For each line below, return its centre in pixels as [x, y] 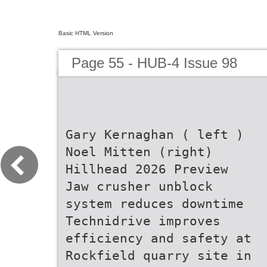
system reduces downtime [155, 204]
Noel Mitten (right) [139, 152]
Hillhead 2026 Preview [147, 169]
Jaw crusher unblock [139, 186]
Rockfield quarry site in [159, 255]
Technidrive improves [143, 221]
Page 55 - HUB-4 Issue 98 [154, 63]
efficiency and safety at [159, 238]
